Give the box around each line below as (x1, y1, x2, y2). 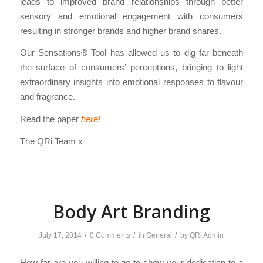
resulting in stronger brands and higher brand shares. (19, 25, 221, 36)
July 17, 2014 (39, 231, 82, 240)
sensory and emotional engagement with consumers (19, 11, 244, 21)
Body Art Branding (52, 200, 210, 224)
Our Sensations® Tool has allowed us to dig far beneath (19, 48, 244, 58)
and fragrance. (19, 92, 75, 102)
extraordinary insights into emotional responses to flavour (19, 77, 244, 87)
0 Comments (90, 231, 131, 240)
